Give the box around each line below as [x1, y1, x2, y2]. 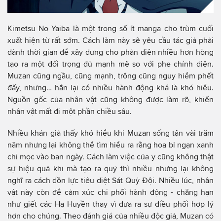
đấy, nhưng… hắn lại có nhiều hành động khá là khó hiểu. [7, 83, 214, 92]
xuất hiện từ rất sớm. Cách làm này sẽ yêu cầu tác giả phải [7, 36, 214, 44]
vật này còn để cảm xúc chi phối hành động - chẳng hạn [7, 187, 214, 196]
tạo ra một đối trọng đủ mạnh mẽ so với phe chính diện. [7, 59, 214, 68]
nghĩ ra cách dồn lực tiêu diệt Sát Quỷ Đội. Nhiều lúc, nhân [7, 176, 214, 184]
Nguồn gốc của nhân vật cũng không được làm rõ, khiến [7, 95, 214, 104]
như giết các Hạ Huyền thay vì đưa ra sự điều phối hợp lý [7, 199, 214, 208]
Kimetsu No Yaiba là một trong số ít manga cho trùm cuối [7, 24, 214, 33]
